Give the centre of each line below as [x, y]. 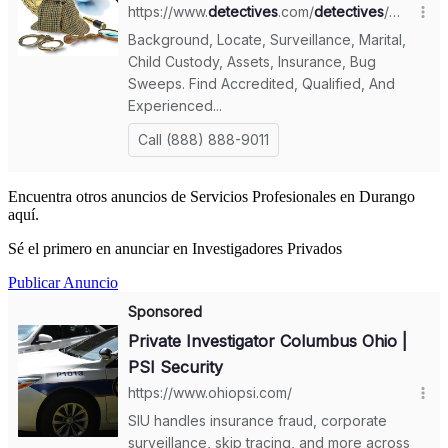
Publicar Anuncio [63, 282]
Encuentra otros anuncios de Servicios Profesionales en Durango [211, 196]
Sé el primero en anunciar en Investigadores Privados [175, 248]
